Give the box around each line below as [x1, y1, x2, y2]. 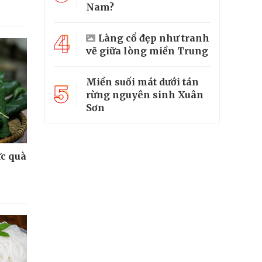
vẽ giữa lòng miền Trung [86, 44, 208, 57]
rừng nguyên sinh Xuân [86, 88, 204, 101]
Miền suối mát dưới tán [86, 75, 199, 88]
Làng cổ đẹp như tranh [98, 32, 209, 44]
